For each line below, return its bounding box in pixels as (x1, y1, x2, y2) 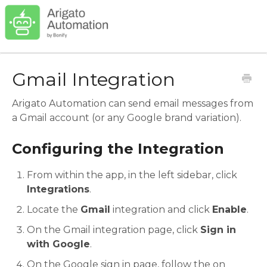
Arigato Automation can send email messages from (12, 98, 253, 110)
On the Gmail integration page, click (27, 223, 200, 235)
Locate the (27, 203, 80, 215)
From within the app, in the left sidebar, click (27, 169, 237, 181)
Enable (212, 203, 247, 215)
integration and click (110, 203, 212, 215)
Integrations (27, 183, 89, 195)
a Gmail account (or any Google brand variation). (12, 112, 241, 124)
